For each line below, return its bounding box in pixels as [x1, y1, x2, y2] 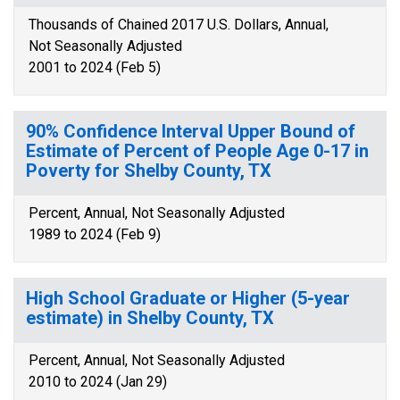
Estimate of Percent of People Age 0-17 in [26, 140, 369, 162]
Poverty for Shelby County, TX [26, 160, 271, 181]
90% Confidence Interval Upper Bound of [26, 121, 355, 142]
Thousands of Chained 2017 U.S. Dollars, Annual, [29, 16, 329, 33]
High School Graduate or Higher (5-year [26, 287, 350, 309]
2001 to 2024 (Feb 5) [29, 59, 161, 76]
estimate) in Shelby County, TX [26, 307, 274, 329]
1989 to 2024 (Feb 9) [29, 226, 161, 243]
